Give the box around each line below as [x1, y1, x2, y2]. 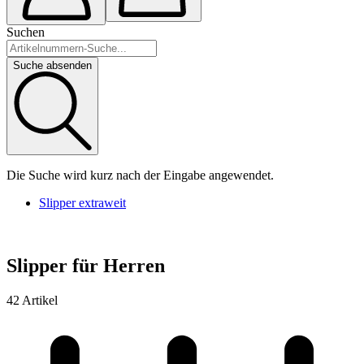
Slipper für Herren [6, 255, 165, 277]
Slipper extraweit [39, 195, 126, 210]
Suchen [6, 24, 45, 39]
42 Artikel [6, 293, 58, 308]
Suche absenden [13, 58, 92, 71]
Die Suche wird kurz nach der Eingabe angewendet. [6, 167, 274, 182]
